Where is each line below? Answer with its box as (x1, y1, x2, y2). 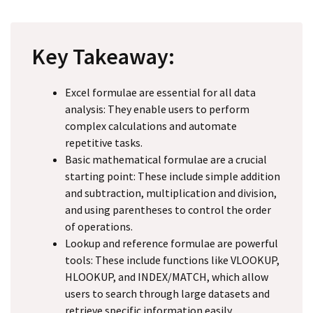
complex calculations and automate (65, 119, 237, 133)
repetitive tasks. (65, 136, 143, 150)
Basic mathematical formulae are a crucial (65, 152, 267, 166)
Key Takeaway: (31, 43, 175, 71)
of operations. (65, 219, 133, 233)
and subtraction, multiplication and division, (65, 186, 277, 200)
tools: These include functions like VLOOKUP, (65, 253, 279, 267)
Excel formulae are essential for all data (65, 85, 256, 99)
